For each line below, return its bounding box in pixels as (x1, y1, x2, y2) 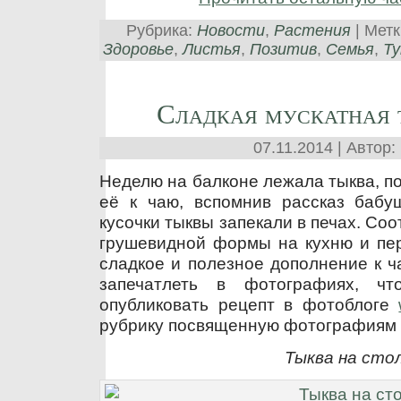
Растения (274, 21, 351, 40)
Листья (182, 40, 241, 59)
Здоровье (102, 40, 174, 59)
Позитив (249, 40, 317, 59)
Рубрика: (126, 21, 197, 40)
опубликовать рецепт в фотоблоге (99, 294, 399, 314)
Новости (197, 21, 265, 40)
